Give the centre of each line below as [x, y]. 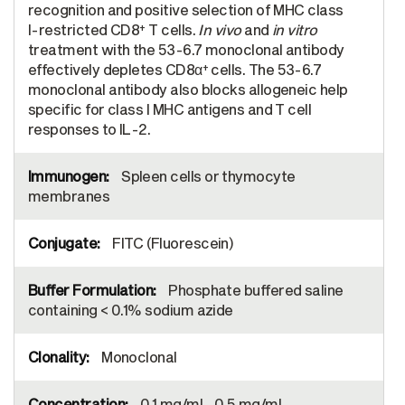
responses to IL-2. [89, 129]
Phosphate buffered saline [254, 290]
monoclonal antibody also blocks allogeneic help [188, 89]
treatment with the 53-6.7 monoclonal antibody [186, 50]
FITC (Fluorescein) [171, 243]
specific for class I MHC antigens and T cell [170, 109]
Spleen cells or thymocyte [207, 176]
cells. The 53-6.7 [264, 70]
